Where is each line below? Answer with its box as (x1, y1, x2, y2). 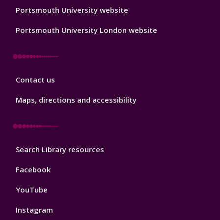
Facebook (16, 165, 51, 175)
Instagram (16, 205, 53, 215)
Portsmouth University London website (16, 25, 157, 35)
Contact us (16, 75, 55, 85)
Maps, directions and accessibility (16, 95, 137, 105)
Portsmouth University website (16, 5, 128, 15)
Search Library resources (16, 144, 104, 155)
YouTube (16, 185, 48, 195)
